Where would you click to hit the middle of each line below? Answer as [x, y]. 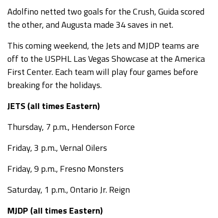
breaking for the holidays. [54, 85]
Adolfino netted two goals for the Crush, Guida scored [106, 11]
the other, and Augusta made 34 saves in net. [90, 25]
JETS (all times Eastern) [54, 106]
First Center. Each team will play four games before [103, 72]
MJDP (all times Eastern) [55, 210]
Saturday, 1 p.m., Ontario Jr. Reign [69, 190]
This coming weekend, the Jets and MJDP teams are [103, 45]
